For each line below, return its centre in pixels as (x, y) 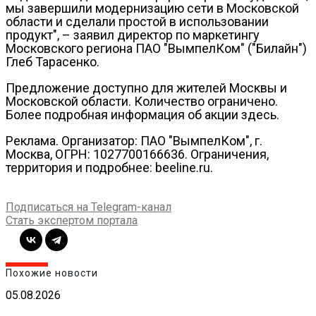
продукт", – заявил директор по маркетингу (133, 35)
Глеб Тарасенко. (53, 61)
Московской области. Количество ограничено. (142, 101)
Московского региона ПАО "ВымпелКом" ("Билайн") (156, 48)
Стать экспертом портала (72, 220)
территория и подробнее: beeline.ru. (109, 167)
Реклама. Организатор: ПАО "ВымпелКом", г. (134, 140)
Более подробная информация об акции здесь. (142, 114)
